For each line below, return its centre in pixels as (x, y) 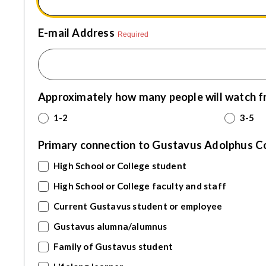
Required (133, 35)
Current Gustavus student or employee (138, 206)
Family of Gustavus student (113, 247)
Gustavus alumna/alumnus (110, 227)
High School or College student (120, 166)
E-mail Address (76, 33)
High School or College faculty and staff (140, 186)
